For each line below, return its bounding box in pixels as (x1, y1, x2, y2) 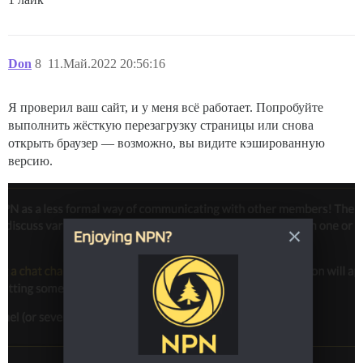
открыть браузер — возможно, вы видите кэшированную (8, 136, 325, 151)
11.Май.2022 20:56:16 (48, 57, 165, 71)
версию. (8, 154, 53, 169)
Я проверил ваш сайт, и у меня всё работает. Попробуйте (8, 100, 323, 115)
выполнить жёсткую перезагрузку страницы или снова (8, 118, 314, 133)
